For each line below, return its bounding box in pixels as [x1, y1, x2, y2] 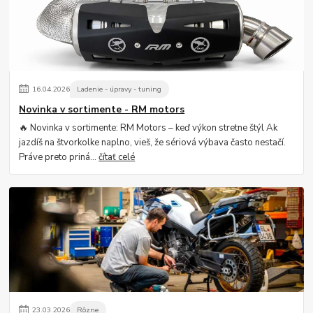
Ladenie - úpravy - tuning [77, 84, 162, 95]
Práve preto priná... [19, 151, 99, 164]
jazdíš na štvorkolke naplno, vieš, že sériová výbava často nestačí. [19, 136, 286, 150]
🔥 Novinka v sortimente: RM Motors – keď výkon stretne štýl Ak [19, 122, 278, 135]
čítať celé [99, 151, 136, 164]
